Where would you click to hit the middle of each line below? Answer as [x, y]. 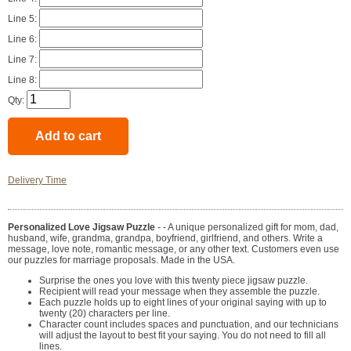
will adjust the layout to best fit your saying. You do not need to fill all [183, 336]
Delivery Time [37, 181]
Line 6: [24, 40]
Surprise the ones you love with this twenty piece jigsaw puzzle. [174, 281]
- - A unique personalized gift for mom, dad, [247, 228]
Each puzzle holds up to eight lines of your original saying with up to [183, 303]
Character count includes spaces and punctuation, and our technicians [189, 325]
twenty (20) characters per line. [105, 314]
